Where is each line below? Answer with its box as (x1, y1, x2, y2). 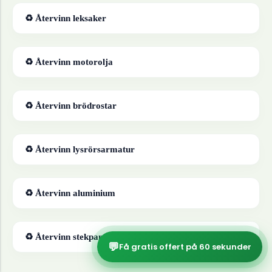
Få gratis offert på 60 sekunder (119, 240, 251, 253)
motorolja (73, 56, 113, 67)
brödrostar (73, 100, 117, 111)
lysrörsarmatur (73, 144, 135, 155)
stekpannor (73, 231, 117, 242)
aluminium (73, 188, 115, 199)
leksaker (73, 13, 106, 24)
